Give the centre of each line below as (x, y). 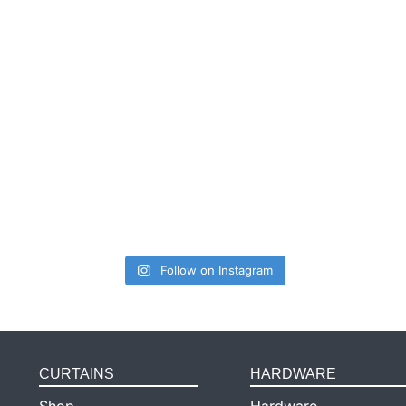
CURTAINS (77, 374)
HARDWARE (293, 374)
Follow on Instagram (216, 270)
